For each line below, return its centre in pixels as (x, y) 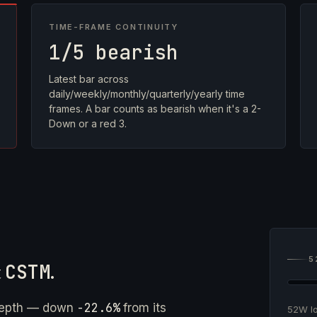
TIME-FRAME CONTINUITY (114, 27)
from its (143, 307)
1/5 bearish (114, 52)
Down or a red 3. (88, 123)
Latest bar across (89, 79)
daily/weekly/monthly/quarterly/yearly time (147, 94)
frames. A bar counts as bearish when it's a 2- (155, 109)
